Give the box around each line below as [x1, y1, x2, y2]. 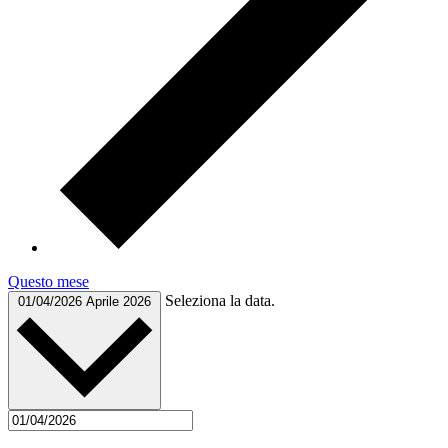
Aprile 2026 [86, 293, 151, 309]
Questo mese [8, 272, 89, 290]
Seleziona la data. [165, 291, 275, 309]
